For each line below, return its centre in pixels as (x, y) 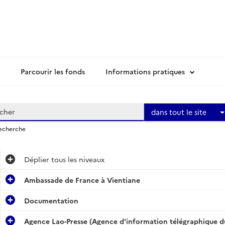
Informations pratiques (145, 71)
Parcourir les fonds (53, 71)
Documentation (51, 200)
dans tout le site (179, 112)
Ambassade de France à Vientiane (82, 180)
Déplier (36, 159)
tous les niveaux (77, 159)
